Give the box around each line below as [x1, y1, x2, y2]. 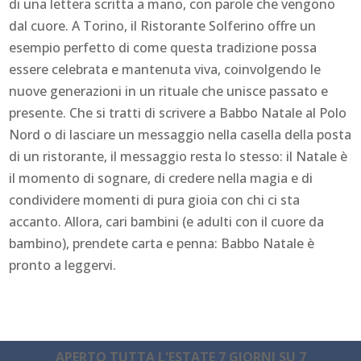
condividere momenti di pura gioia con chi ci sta [9, 191, 301, 210]
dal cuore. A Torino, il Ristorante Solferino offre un [9, 17, 317, 35]
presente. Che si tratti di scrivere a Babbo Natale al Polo [9, 104, 347, 122]
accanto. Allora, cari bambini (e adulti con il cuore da [9, 213, 325, 231]
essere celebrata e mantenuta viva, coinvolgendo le [9, 60, 322, 79]
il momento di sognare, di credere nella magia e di [9, 169, 313, 188]
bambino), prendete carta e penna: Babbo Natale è [9, 234, 315, 253]
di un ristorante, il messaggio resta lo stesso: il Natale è [9, 147, 348, 166]
